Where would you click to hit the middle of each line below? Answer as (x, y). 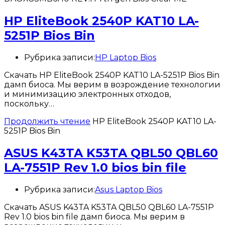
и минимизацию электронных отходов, (87, 94)
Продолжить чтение (47, 121)
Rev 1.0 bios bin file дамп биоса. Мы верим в (94, 216)
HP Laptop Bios (126, 57)
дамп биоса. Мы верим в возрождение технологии (112, 84)
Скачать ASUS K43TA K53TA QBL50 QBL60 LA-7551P (109, 207)
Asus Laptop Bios (129, 189)
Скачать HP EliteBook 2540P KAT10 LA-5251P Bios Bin (112, 75)
